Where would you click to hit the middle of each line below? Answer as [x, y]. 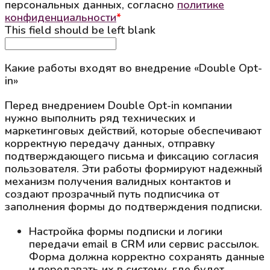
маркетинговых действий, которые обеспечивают [133, 130]
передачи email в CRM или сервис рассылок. [144, 244]
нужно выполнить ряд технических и [100, 118]
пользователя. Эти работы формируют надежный [133, 168]
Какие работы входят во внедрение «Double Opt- [133, 68]
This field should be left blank [80, 30]
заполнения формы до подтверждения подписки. [133, 206]
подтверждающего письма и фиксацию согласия [132, 156]
